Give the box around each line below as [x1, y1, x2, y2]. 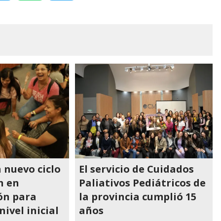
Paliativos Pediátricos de [79, 176, 206, 189]
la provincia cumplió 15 [79, 190, 197, 203]
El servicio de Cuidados [79, 162, 194, 176]
